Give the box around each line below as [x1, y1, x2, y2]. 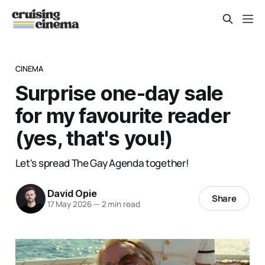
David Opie [47, 188, 97, 200]
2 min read [99, 199, 140, 210]
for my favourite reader [15, 102, 231, 128]
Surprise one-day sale [15, 80, 224, 105]
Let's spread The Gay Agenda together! [15, 156, 189, 170]
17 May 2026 [47, 199, 92, 210]
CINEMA [15, 63, 44, 74]
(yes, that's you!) [15, 125, 173, 150]
